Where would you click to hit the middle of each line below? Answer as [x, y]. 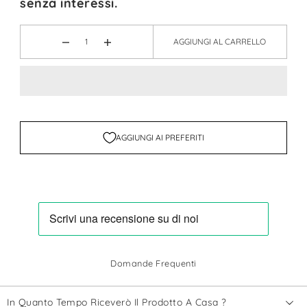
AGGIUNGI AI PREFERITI [160, 137]
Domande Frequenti [153, 263]
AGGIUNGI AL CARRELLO [220, 41]
